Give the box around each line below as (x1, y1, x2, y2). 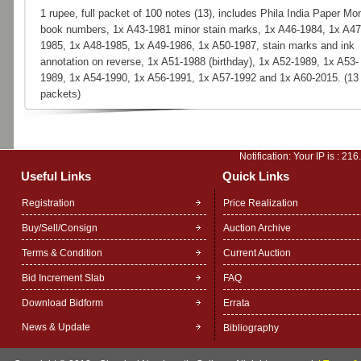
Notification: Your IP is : (239, 151, 342, 162)
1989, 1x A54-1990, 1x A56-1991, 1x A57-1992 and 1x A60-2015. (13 (39, 72, 359, 84)
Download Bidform (21, 297, 103, 309)
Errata (222, 297, 250, 309)
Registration (21, 197, 75, 209)
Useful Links (20, 169, 91, 183)
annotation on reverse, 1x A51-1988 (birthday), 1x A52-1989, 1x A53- (39, 56, 359, 68)
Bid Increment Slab (21, 272, 105, 284)
